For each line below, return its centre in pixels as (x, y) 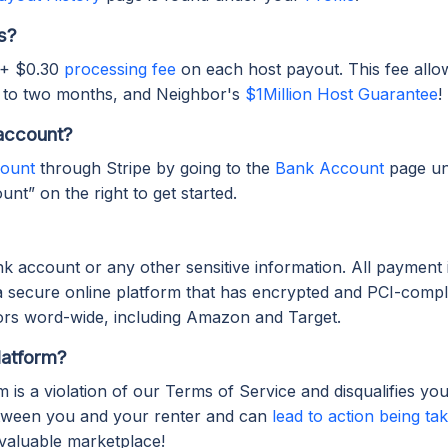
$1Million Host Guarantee (341, 93)
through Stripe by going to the (155, 167)
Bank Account (329, 167)
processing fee (120, 68)
